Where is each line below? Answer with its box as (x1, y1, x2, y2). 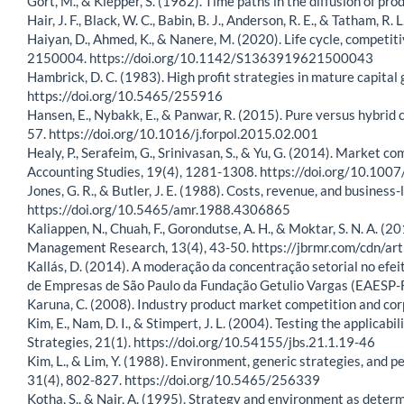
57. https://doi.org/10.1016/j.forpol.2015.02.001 (27, 125, 318, 142)
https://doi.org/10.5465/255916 (27, 87, 223, 105)
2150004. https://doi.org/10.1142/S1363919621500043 (27, 50, 373, 67)
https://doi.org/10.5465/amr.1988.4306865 (27, 201, 290, 218)
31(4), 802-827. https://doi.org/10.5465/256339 (27, 372, 320, 389)
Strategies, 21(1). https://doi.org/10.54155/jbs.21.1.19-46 (27, 334, 375, 351)
